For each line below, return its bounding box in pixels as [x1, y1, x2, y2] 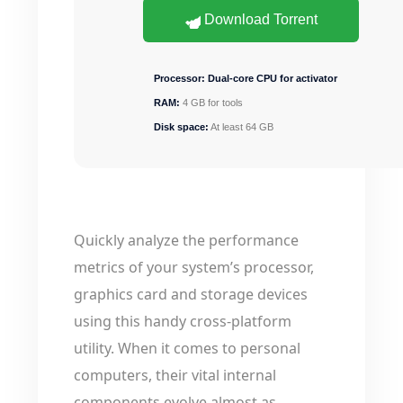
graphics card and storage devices [74, 284, 308, 304]
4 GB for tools [180, 97, 243, 108]
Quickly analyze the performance [74, 230, 299, 250]
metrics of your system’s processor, [74, 257, 314, 277]
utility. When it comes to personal [74, 338, 300, 358]
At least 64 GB [209, 121, 273, 132]
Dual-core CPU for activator [205, 73, 337, 84]
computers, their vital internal [74, 365, 276, 385]
